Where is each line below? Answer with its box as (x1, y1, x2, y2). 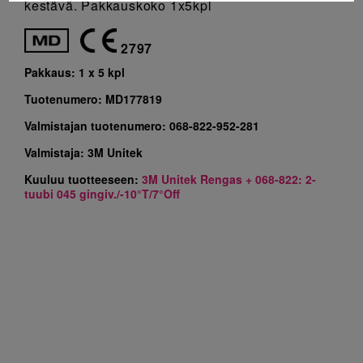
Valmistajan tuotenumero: (24, 117, 169, 134)
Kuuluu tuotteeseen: (24, 171, 142, 187)
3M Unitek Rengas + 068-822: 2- (142, 171, 316, 187)
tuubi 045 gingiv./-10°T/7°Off (24, 186, 180, 202)
